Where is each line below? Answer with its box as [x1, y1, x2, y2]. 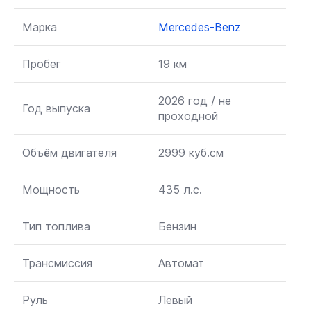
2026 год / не [158, 94, 231, 108]
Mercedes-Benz [158, 20, 241, 34]
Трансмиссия [22, 256, 92, 270]
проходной [158, 109, 218, 123]
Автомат [158, 256, 204, 270]
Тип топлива [22, 219, 90, 233]
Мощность [22, 183, 80, 196]
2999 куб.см [158, 146, 224, 160]
